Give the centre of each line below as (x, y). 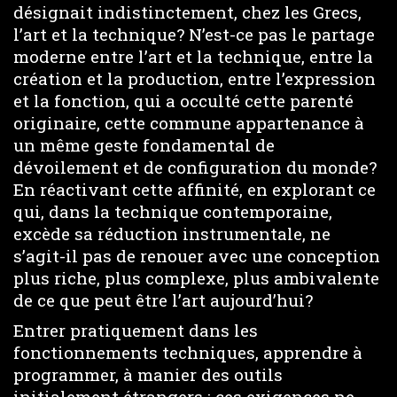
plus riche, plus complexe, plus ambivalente (196, 277)
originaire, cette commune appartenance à (189, 122)
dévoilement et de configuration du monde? (195, 167)
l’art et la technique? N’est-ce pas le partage (194, 34)
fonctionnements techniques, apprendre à (188, 352)
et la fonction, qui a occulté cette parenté (183, 100)
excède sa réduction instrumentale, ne (172, 233)
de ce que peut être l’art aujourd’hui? (163, 300)
